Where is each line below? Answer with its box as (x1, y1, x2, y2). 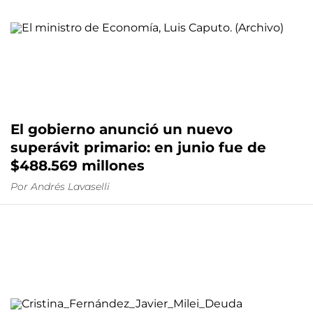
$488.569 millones (10, 157, 145, 175)
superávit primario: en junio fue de (10, 139, 266, 156)
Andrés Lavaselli (31, 180, 110, 194)
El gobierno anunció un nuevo (10, 121, 233, 138)
